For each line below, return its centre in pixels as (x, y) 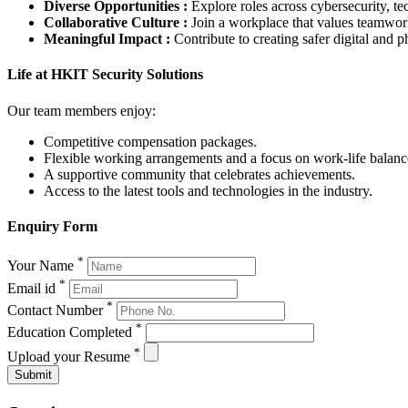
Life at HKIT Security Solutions (105, 75)
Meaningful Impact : (107, 38)
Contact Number (57, 311)
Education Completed (71, 332)
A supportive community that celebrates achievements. (199, 174)
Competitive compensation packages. (150, 141)
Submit (33, 375)
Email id (33, 288)
